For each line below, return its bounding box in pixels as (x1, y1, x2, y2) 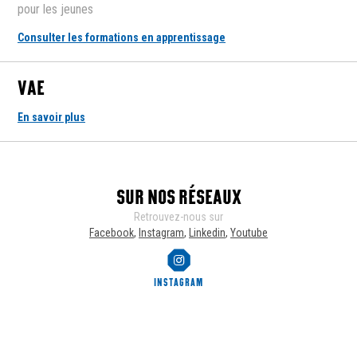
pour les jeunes (18, 2, 93, 18)
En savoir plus (18, 111, 85, 124)
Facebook (89, 226, 134, 240)
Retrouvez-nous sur (134, 210, 223, 224)
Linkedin (189, 226, 226, 240)
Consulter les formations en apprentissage (18, 31, 226, 45)
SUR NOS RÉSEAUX (116, 185, 241, 210)
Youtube (230, 226, 268, 240)
